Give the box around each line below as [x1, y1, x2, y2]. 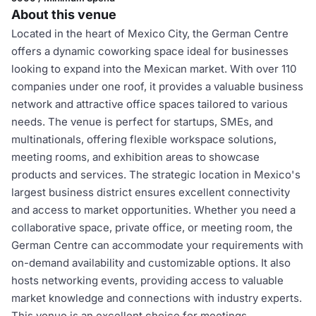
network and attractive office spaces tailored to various [11, 97, 288, 111]
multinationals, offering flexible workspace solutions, [11, 133, 276, 146]
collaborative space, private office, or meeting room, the [11, 221, 293, 234]
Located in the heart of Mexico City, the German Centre [11, 27, 288, 40]
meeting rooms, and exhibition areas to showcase [11, 150, 260, 164]
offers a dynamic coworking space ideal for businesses [11, 44, 288, 58]
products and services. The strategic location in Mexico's [11, 168, 300, 181]
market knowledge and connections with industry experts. [11, 291, 302, 305]
